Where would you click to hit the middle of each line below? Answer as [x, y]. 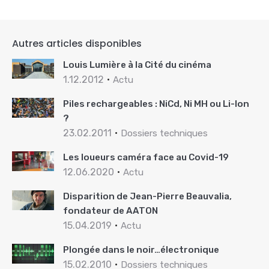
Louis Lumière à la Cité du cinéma [137, 65]
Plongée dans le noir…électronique [141, 250]
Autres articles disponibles [77, 44]
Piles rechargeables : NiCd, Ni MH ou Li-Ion [156, 104]
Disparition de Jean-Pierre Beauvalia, [147, 197]
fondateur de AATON [110, 211]
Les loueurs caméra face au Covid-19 [146, 158]
